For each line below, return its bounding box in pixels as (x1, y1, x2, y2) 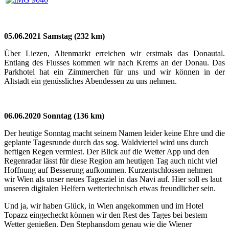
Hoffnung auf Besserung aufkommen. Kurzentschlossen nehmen (4, 165, 213, 174)
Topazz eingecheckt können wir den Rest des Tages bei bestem (4, 210, 207, 219)
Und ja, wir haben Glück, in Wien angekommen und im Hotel (4, 201, 203, 210)
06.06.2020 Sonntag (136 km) (4, 111, 104, 120)
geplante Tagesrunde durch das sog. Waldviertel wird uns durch (4, 138, 209, 147)
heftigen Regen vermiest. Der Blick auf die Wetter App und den (4, 147, 209, 156)
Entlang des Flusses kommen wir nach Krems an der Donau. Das (4, 58, 225, 67)
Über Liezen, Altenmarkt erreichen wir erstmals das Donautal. (4, 49, 225, 58)
